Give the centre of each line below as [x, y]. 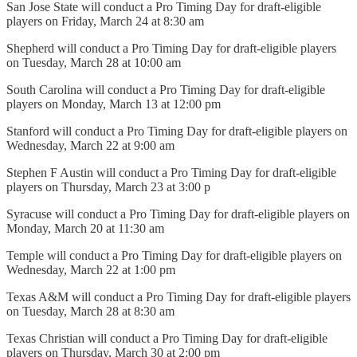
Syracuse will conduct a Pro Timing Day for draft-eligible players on [178, 214]
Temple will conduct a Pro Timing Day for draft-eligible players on [174, 255]
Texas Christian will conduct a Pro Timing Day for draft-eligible [167, 338]
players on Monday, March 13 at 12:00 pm [114, 104]
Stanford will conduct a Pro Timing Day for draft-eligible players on [177, 131]
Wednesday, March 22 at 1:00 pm [91, 269]
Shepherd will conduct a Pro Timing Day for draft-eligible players [171, 48]
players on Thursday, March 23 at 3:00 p [108, 186]
